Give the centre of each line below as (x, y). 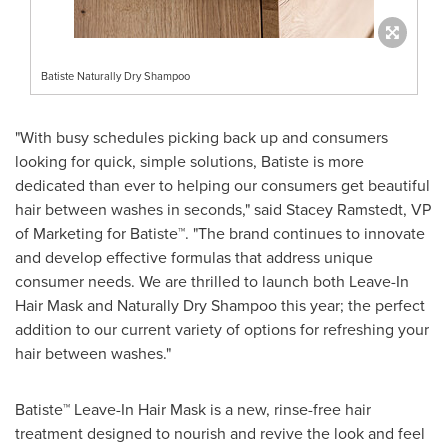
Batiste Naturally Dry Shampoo (115, 75)
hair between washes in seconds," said (150, 208)
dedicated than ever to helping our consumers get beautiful (222, 184)
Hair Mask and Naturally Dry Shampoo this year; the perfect (220, 304)
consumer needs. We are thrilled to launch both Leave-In (212, 280)
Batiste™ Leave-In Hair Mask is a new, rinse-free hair (193, 408)
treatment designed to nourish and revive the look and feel (220, 432)
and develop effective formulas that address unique (194, 256)
